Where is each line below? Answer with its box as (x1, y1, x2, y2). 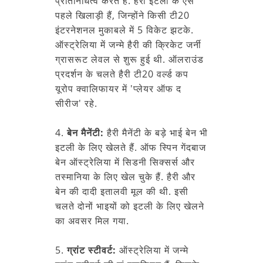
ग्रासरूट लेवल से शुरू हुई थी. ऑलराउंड (55, 52, 204, 66)
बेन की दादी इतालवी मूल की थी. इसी (55, 184, 188, 198)
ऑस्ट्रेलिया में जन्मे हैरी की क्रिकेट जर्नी (55, 38, 201, 51)
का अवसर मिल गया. (55, 214, 129, 227)
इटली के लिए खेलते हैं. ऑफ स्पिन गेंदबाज (55, 140, 206, 154)
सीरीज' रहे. (55, 96, 97, 110)
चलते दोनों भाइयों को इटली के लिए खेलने (55, 199, 204, 213)
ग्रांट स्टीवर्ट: (67, 243, 116, 257)
